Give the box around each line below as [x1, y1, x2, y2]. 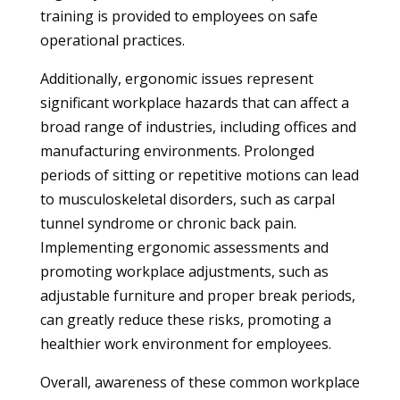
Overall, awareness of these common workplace [39, 372, 360, 392]
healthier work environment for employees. [39, 334, 331, 354]
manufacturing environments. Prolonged [39, 141, 314, 161]
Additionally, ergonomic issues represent [39, 69, 313, 88]
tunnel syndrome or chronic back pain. [39, 213, 296, 233]
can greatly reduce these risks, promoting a [39, 310, 331, 329]
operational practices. [39, 30, 185, 50]
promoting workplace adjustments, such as [39, 262, 329, 281]
